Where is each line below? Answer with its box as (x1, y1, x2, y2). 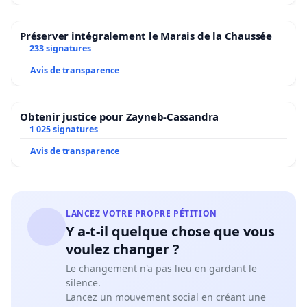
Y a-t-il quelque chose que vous (66, 221, 275, 241)
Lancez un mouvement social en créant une (66, 290, 266, 304)
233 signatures (29, 42, 91, 54)
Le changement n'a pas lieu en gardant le (66, 261, 257, 275)
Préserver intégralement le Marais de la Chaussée (20, 28, 272, 42)
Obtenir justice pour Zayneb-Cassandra (20, 109, 219, 123)
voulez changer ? (66, 239, 180, 258)
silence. (66, 275, 101, 289)
